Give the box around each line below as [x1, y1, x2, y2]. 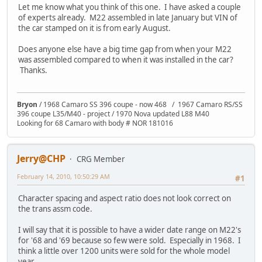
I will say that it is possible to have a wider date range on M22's [18, 225, 241, 236]
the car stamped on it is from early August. [18, 22, 174, 33]
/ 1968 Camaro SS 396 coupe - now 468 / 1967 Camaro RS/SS [37, 99, 243, 110]
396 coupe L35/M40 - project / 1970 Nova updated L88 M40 [17, 109, 209, 119]
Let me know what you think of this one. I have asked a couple [18, 1, 241, 12]
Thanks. [18, 64, 47, 75]
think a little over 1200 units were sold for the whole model [18, 246, 230, 257]
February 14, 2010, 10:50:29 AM [17, 172, 110, 181]
